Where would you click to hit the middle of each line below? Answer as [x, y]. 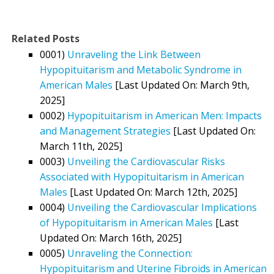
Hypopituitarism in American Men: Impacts [165, 115]
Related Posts [46, 38]
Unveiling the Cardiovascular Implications [162, 207]
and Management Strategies [105, 131]
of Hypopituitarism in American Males [126, 222]
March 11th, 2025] [81, 146]
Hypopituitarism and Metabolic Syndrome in [141, 69]
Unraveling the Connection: [130, 253]
